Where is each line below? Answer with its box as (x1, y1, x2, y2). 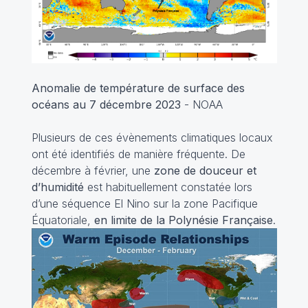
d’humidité (31, 180, 84, 195)
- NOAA (180, 98, 223, 112)
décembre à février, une (31, 164, 154, 178)
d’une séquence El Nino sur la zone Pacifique (31, 197, 258, 211)
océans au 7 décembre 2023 (31, 98, 181, 112)
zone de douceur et (153, 164, 256, 178)
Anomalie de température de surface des (31, 81, 245, 96)
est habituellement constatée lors (83, 180, 252, 195)
